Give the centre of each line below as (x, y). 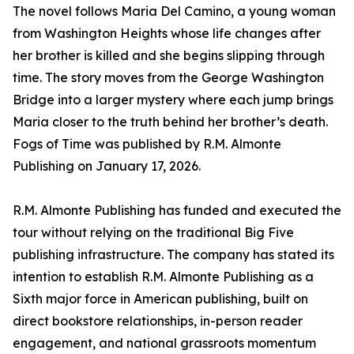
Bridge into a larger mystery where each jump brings (173, 100)
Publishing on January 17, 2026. (107, 166)
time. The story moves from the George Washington (168, 78)
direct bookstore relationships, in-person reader (158, 321)
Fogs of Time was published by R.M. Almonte (147, 144)
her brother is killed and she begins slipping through (169, 56)
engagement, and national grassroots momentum (164, 343)
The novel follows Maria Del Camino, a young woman (174, 11)
